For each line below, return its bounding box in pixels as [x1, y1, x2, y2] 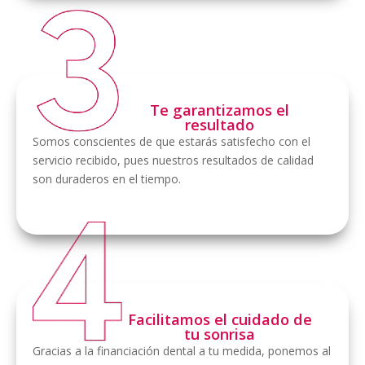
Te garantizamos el [150, 100, 290, 121]
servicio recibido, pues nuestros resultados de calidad [33, 152, 314, 169]
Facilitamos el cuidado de [127, 310, 312, 330]
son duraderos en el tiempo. [33, 171, 181, 187]
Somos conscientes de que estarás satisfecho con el [33, 134, 310, 150]
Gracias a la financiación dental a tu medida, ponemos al [33, 343, 331, 359]
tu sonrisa [184, 324, 256, 345]
